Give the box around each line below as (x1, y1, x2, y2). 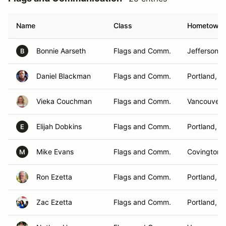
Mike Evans (36, 147, 74, 156)
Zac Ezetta (36, 198, 72, 206)
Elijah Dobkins (36, 122, 82, 131)
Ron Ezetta (36, 173, 72, 181)
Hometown (187, 21, 223, 30)
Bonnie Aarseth (36, 46, 86, 55)
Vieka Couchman (36, 97, 92, 105)
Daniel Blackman (36, 72, 91, 80)
